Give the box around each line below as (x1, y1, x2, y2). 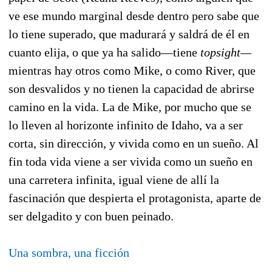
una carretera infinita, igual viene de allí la (8, 173, 219, 187)
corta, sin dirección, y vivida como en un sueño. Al (8, 137, 259, 151)
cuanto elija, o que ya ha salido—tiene (8, 46, 200, 59)
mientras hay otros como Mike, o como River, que (8, 64, 256, 78)
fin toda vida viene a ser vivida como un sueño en (8, 155, 253, 169)
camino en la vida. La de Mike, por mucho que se (8, 100, 251, 114)
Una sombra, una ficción (8, 246, 129, 260)
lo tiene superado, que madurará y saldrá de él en (8, 27, 250, 41)
